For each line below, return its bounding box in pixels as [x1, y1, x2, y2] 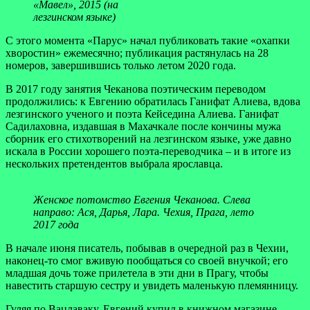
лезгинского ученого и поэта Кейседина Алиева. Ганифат [6, 107, 279, 120]
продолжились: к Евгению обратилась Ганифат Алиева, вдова [6, 95, 300, 107]
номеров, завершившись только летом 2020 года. [6, 59, 236, 71]
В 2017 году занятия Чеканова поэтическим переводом [6, 82, 266, 95]
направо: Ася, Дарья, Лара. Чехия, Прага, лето [33, 206, 254, 218]
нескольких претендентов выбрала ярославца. [6, 157, 223, 170]
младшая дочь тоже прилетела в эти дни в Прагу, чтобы [6, 266, 268, 279]
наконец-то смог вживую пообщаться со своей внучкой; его [6, 254, 288, 266]
